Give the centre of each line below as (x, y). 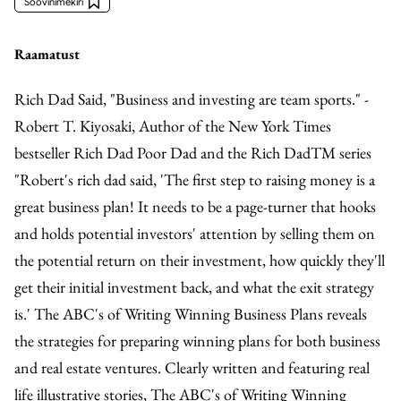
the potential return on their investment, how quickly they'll (200, 260)
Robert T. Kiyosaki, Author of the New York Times (173, 126)
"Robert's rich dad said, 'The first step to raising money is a (195, 179)
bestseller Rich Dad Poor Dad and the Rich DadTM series (193, 153)
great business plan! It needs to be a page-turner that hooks (195, 206)
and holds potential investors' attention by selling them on (195, 233)
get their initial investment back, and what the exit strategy (194, 287)
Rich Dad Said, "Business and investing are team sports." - (192, 99)
